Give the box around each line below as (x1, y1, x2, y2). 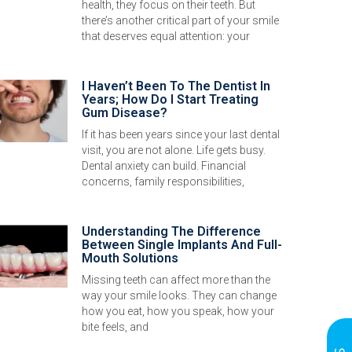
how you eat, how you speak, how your (82, 305, 274, 318)
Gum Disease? (82, 105, 167, 121)
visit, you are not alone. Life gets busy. (82, 144, 266, 157)
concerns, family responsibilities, (82, 175, 244, 189)
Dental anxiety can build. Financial (82, 159, 246, 173)
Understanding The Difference (82, 224, 261, 240)
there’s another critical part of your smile (82, 14, 279, 27)
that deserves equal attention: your (82, 30, 250, 43)
